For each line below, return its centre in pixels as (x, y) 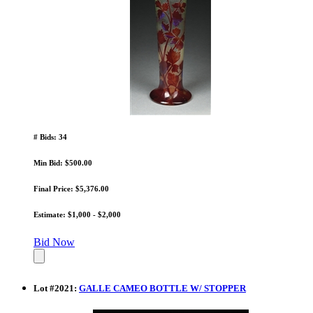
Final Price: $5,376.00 (71, 188)
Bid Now (54, 242)
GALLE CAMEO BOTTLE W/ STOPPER (162, 288)
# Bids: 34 (50, 137)
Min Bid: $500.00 (63, 162)
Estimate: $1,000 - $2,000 (77, 214)
